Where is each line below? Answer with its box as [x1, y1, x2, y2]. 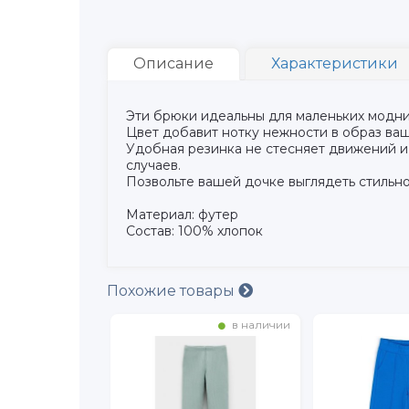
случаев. [126, 157, 184, 174]
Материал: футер [126, 206, 242, 224]
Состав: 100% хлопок [126, 223, 263, 240]
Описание [133, 55, 214, 73]
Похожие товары [107, 282, 238, 300]
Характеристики [271, 55, 398, 73]
